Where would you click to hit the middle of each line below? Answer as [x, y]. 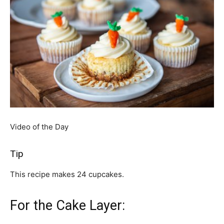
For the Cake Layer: [67, 205]
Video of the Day [39, 127]
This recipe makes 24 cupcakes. [67, 174]
